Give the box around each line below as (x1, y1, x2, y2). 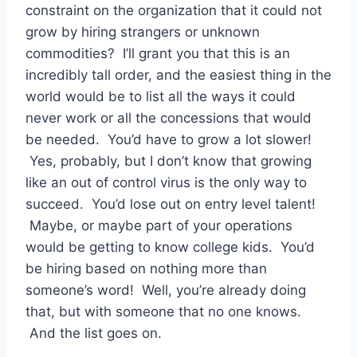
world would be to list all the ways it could (25, 88, 296, 105)
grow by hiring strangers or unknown (25, 24, 260, 41)
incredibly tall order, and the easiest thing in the (25, 67, 331, 84)
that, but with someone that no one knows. (25, 304, 301, 320)
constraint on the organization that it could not (25, 2, 322, 19)
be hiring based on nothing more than (25, 261, 267, 277)
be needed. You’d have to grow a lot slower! (25, 131, 312, 148)
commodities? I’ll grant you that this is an (25, 45, 290, 62)
